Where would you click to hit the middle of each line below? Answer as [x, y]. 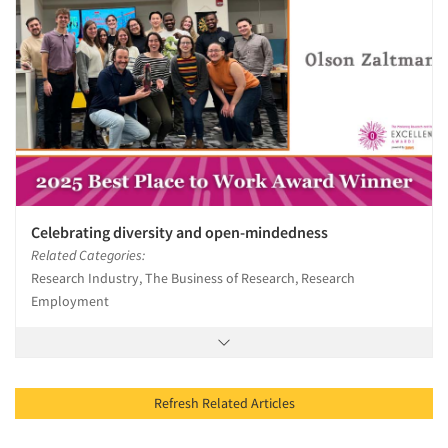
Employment [70, 301]
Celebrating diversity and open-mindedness [179, 232]
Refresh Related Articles [272, 403]
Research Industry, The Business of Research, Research [193, 278]
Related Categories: [88, 255]
